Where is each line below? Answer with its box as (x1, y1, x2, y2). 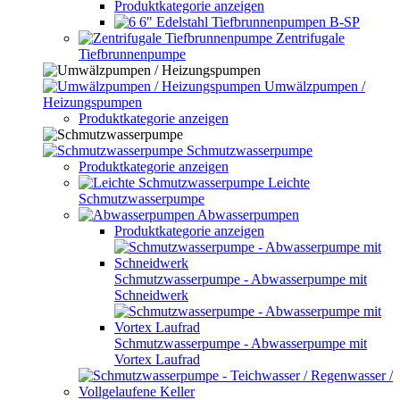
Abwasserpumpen (197, 207, 299, 222)
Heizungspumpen (43, 95, 142, 110)
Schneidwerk (114, 287, 188, 303)
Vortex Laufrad (114, 352, 200, 367)
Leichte (268, 175, 310, 190)
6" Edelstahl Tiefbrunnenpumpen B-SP (139, 14, 360, 29)
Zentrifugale (276, 30, 345, 46)
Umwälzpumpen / (264, 79, 365, 94)
